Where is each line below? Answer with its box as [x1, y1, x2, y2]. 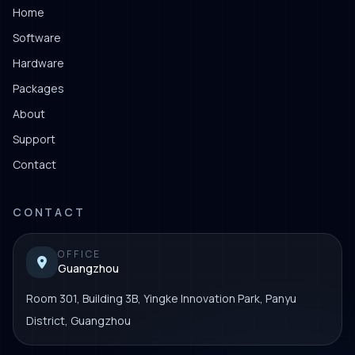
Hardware [13, 55, 64, 71]
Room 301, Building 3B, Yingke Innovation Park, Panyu [26, 290, 296, 306]
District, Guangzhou [26, 312, 131, 328]
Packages [13, 80, 64, 96]
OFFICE [58, 246, 102, 261]
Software [13, 29, 61, 45]
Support [13, 131, 55, 147]
